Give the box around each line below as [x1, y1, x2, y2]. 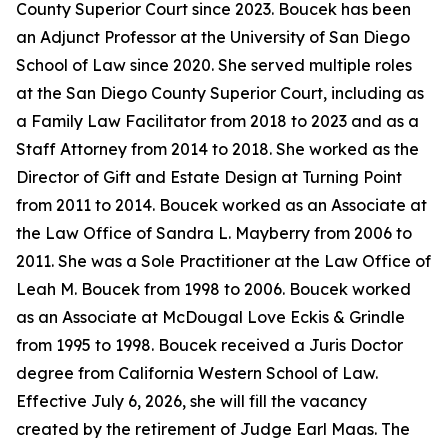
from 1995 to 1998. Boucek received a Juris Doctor [16, 335, 403, 355]
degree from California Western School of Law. [16, 363, 378, 383]
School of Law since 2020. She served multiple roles [16, 55, 412, 75]
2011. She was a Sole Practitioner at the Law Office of [16, 251, 431, 271]
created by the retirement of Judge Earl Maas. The [16, 419, 410, 439]
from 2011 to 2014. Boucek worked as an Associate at [16, 195, 427, 215]
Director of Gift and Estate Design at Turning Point [16, 167, 402, 187]
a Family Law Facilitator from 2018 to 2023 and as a [16, 111, 419, 131]
